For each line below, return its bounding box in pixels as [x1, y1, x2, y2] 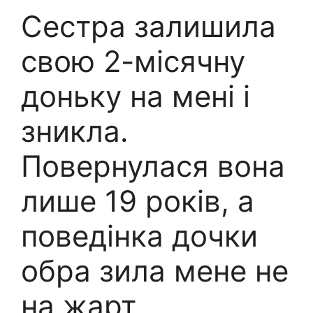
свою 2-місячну [21, 43, 245, 79]
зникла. [21, 112, 129, 149]
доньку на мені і [21, 78, 250, 114]
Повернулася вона [21, 147, 285, 184]
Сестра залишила [21, 8, 276, 44]
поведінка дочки [21, 217, 258, 254]
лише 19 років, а [21, 182, 254, 219]
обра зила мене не [21, 252, 289, 289]
